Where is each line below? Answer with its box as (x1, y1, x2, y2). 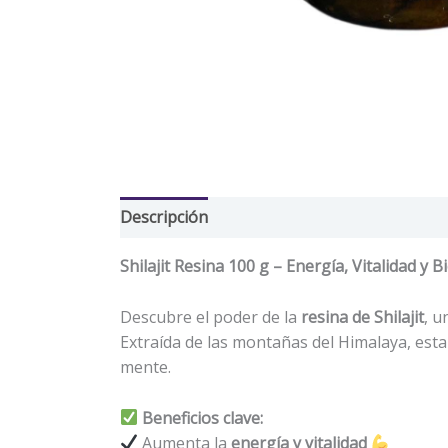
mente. (120, 356, 171, 378)
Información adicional (228, 206, 390, 229)
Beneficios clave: (142, 406, 264, 429)
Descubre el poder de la (120, 306, 301, 328)
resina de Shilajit (301, 306, 424, 328)
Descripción (120, 206, 208, 229)
